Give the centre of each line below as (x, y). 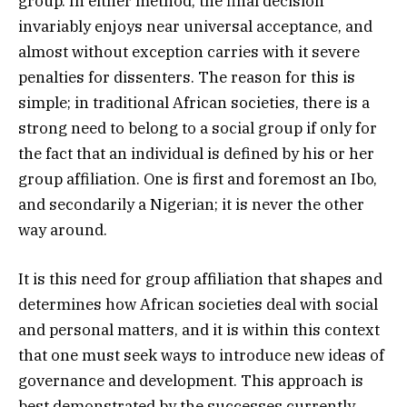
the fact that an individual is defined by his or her (196, 153)
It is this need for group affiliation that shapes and (200, 278)
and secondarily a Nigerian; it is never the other (191, 204)
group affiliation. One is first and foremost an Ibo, (198, 179)
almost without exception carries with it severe (189, 51)
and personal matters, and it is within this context (199, 329)
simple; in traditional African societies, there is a (194, 102)
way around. (63, 229)
